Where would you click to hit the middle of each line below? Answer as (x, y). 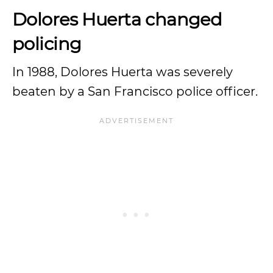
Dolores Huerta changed (117, 19)
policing (47, 44)
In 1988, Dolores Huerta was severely (122, 72)
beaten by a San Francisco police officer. (136, 91)
